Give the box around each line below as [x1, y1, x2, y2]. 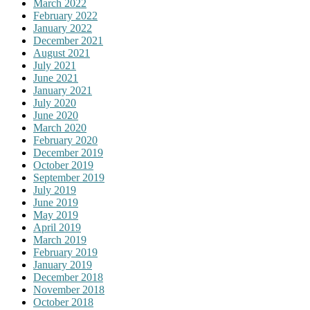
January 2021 [33, 84, 92, 97]
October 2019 [33, 159, 93, 172]
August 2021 [33, 47, 90, 60]
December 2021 [33, 35, 103, 47]
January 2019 [33, 259, 92, 271]
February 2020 [33, 134, 98, 147]
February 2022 [33, 10, 98, 22]
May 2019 [33, 209, 78, 221]
